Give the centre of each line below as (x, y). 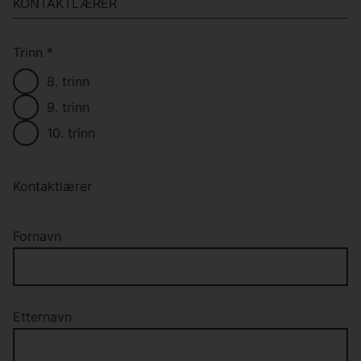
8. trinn (68, 82)
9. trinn (68, 108)
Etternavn (42, 317)
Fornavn (37, 237)
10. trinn (71, 133)
